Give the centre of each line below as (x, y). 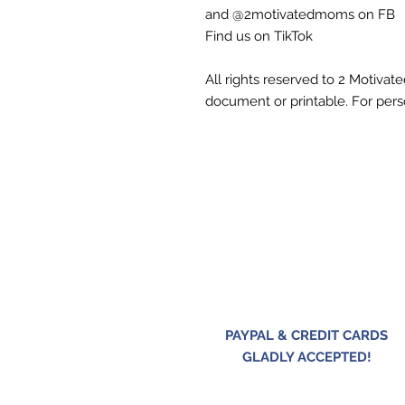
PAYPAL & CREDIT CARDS (306, 336)
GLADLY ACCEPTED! (306, 358)
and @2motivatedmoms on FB (300, 15)
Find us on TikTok (259, 37)
